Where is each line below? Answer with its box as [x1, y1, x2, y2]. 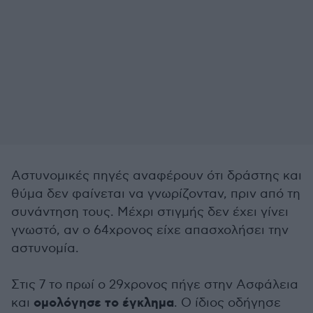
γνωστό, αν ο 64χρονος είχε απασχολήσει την [11, 223, 289, 238]
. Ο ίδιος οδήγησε [174, 296, 281, 310]
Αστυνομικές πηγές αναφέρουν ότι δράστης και [11, 168, 302, 183]
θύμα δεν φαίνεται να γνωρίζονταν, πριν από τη [11, 187, 300, 201]
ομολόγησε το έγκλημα [34, 295, 174, 312]
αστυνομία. [11, 241, 79, 256]
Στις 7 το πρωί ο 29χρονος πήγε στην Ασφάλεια [11, 277, 298, 292]
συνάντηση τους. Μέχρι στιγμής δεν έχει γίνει [11, 205, 289, 219]
